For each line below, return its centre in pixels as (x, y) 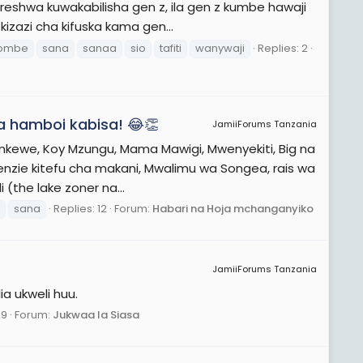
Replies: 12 (80, 209)
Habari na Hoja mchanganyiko (233, 209)
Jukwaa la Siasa (96, 315)
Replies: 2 (283, 48)
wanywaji (220, 48)
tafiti (171, 48)
